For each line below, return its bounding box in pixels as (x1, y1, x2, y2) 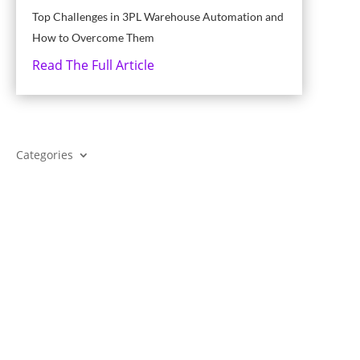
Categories (15, 147, 73, 163)
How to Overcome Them (31, 31, 154, 45)
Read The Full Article (31, 56, 154, 75)
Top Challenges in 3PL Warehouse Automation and (31, 10, 284, 24)
